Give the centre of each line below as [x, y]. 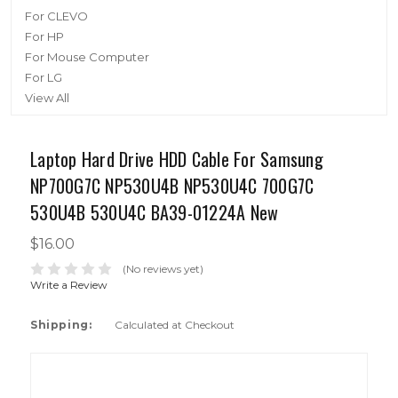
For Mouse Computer [87, 57]
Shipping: [61, 324]
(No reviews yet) [163, 268]
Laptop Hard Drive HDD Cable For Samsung [177, 159]
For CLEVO [56, 16]
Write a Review [69, 284]
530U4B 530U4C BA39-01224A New [155, 212]
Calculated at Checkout [175, 324]
